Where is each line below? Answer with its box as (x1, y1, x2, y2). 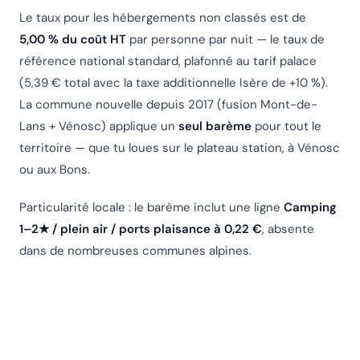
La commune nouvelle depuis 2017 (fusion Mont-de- (19, 96, 317, 113)
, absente (262, 221, 314, 238)
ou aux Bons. (19, 162, 90, 178)
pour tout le (252, 118, 321, 135)
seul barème (178, 118, 252, 135)
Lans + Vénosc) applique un (19, 118, 178, 135)
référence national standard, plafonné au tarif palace (19, 53, 317, 70)
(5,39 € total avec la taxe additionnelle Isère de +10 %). (19, 75, 328, 92)
